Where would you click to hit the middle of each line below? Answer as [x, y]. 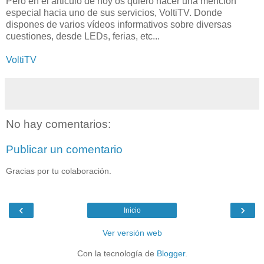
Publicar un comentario [64, 150]
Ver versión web [132, 233]
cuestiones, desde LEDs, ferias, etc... [83, 36]
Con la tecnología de [117, 254]
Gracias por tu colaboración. [59, 171]
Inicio [132, 211]
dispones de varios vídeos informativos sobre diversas [119, 24]
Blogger [171, 254]
